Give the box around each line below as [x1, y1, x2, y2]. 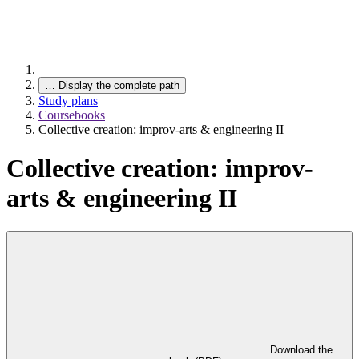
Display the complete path [58, 79, 179, 91]
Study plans [38, 94, 98, 107]
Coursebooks [38, 108, 105, 122]
